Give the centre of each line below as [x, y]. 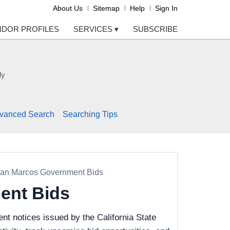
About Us [68, 8]
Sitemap [106, 8]
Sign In [166, 8]
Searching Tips [90, 114]
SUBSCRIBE [155, 29]
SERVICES [94, 29]
